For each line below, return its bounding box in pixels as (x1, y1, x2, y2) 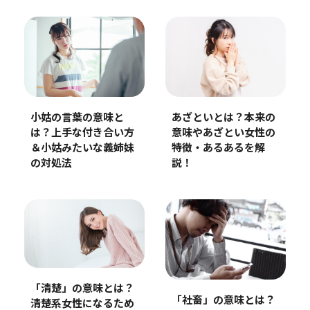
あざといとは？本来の (171, 113, 275, 124)
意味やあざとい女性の (171, 128, 275, 139)
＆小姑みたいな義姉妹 (30, 143, 134, 154)
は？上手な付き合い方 (30, 128, 134, 139)
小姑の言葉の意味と (30, 113, 124, 124)
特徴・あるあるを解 (171, 143, 265, 154)
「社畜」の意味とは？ (171, 295, 275, 306)
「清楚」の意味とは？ (30, 283, 134, 294)
